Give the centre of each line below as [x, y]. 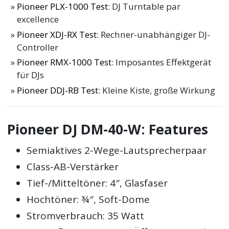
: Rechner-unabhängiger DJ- [154, 34]
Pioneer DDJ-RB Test [58, 90]
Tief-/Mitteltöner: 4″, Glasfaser [97, 183]
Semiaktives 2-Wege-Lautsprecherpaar [117, 151]
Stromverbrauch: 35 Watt [86, 216]
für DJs [31, 75]
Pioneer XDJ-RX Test [57, 34]
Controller [38, 47]
